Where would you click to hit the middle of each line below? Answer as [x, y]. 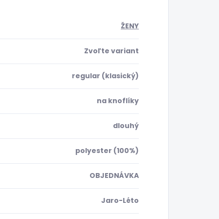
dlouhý [126, 126]
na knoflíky [118, 101]
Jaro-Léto [120, 201]
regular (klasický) [105, 76]
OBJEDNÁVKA [114, 176]
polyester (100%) [107, 151]
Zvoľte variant [111, 51]
